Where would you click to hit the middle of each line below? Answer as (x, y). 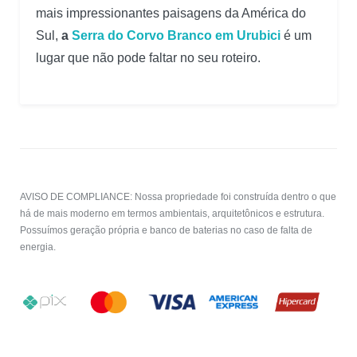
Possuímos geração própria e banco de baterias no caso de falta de (166, 231)
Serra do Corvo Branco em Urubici (176, 36)
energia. (38, 247)
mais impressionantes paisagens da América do (171, 14)
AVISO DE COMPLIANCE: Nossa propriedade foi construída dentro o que (178, 197)
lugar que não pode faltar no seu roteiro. (148, 58)
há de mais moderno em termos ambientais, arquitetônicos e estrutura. (172, 214)
